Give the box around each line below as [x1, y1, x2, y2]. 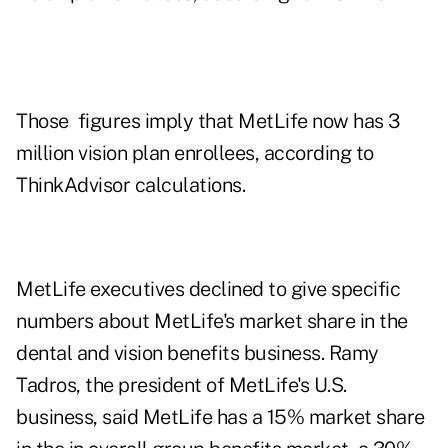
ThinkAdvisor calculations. [16, 173, 245, 198]
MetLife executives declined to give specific [16, 277, 400, 302]
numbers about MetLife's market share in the [16, 309, 408, 334]
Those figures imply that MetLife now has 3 [16, 109, 400, 134]
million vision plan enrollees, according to [16, 141, 374, 166]
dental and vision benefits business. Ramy [16, 341, 379, 366]
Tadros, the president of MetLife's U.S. [16, 373, 347, 398]
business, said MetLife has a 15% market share [16, 405, 425, 430]
